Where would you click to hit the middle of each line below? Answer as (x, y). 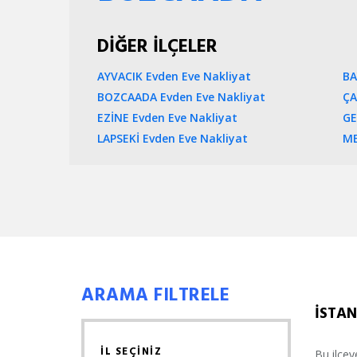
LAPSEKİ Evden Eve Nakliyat (173, 138)
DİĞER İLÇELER (157, 45)
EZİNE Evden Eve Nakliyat (167, 117)
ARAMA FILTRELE (155, 293)
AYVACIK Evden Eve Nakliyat (174, 76)
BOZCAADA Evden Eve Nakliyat (181, 96)
